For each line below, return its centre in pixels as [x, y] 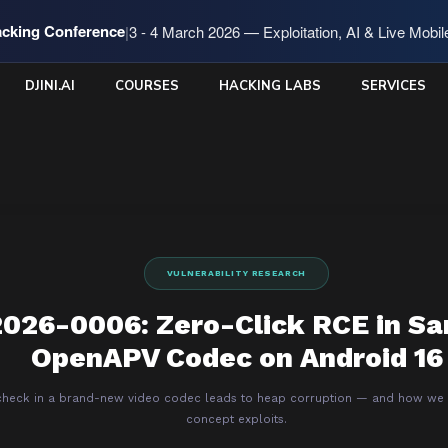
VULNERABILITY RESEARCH [236, 273]
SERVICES [393, 85]
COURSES [147, 85]
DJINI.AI [50, 85]
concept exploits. [236, 419]
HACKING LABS [270, 85]
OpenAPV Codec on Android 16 [236, 357]
